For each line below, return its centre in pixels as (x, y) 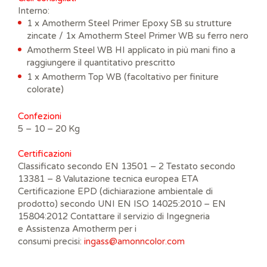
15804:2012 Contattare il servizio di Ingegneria (114, 216)
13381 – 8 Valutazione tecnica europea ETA (108, 178)
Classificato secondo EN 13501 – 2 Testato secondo (127, 166)
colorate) (45, 89)
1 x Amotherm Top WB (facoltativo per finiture (123, 77)
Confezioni (41, 116)
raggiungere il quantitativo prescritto (101, 62)
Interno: (34, 10)
